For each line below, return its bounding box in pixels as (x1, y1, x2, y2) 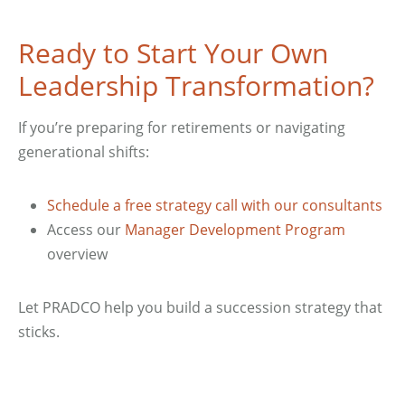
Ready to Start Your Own (18, 34, 328, 71)
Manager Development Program (125, 220, 345, 240)
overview (47, 244, 108, 264)
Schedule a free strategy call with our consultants (47, 195, 382, 215)
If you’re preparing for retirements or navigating (18, 118, 345, 137)
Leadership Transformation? (18, 67, 374, 104)
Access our (47, 220, 125, 240)
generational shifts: (18, 142, 149, 162)
